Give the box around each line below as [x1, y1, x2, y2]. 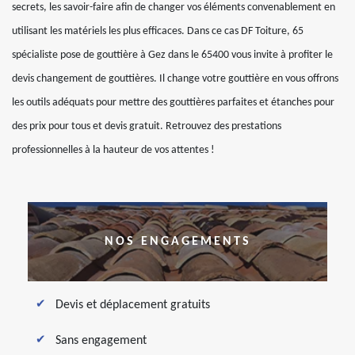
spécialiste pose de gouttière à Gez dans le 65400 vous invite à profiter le [12, 48, 333, 61]
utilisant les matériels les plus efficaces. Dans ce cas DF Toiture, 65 [12, 25, 303, 37]
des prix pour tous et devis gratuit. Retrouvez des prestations [12, 120, 281, 132]
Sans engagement [55, 334, 147, 347]
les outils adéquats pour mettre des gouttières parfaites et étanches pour [12, 96, 334, 109]
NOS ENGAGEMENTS [104, 235, 251, 248]
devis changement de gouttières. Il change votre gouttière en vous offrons [12, 72, 338, 85]
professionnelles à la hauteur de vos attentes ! [12, 143, 215, 156]
